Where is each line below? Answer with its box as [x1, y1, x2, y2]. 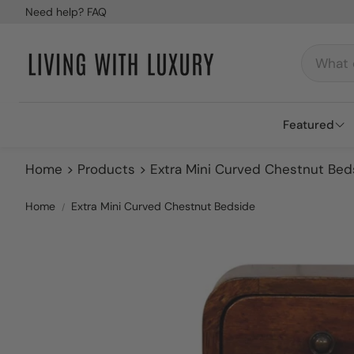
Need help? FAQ [25, 5, 107, 19]
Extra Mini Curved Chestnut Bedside [71, 199, 255, 213]
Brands [292, 198, 336, 215]
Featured [283, 117, 334, 133]
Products [77, 160, 135, 178]
